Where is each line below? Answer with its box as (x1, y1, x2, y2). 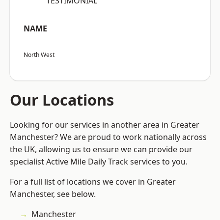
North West (24, 51, 55, 59)
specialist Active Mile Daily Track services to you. (10, 156, 188, 167)
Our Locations (10, 89, 114, 110)
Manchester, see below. (10, 189, 96, 200)
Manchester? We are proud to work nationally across (10, 132, 207, 143)
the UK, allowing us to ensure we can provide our (10, 144, 192, 155)
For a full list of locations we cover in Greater (10, 176, 176, 188)
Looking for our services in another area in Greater (10, 119, 199, 131)
